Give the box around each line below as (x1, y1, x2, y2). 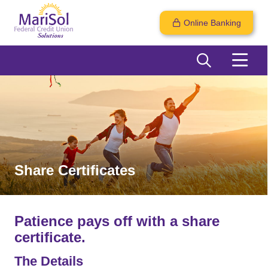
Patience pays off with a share (14, 213, 220, 229)
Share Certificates (14, 162, 135, 178)
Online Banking (184, 17, 241, 28)
